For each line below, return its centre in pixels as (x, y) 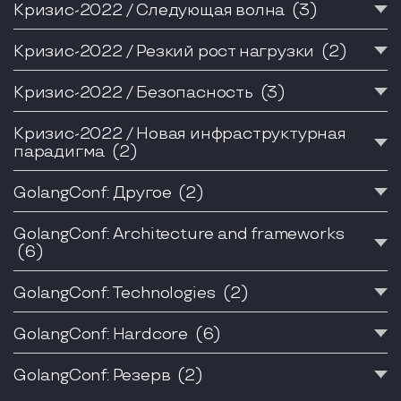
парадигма (61, 151)
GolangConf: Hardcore (102, 334)
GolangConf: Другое (94, 192)
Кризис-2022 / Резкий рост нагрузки (166, 51)
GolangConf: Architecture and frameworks (179, 234)
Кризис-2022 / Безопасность (135, 92)
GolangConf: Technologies (116, 293)
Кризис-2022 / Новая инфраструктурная (180, 133)
